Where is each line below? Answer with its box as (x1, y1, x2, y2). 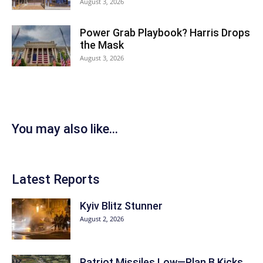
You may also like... (12, 121, 118, 136)
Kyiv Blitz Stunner (80, 199, 163, 212)
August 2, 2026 (80, 214, 124, 223)
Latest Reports (12, 171, 100, 187)
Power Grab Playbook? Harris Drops (80, 26, 250, 39)
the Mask (80, 38, 124, 51)
